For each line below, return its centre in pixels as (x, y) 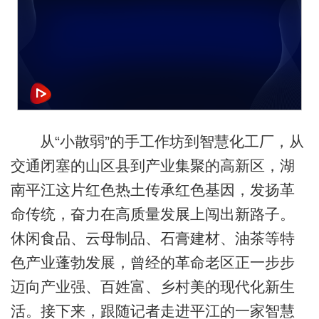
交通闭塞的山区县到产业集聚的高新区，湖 (152, 166)
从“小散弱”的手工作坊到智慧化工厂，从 (172, 142)
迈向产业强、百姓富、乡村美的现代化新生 (152, 287)
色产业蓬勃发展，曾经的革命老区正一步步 (152, 263)
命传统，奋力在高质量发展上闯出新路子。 (152, 214)
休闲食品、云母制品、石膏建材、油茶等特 (152, 239)
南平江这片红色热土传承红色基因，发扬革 (152, 190)
